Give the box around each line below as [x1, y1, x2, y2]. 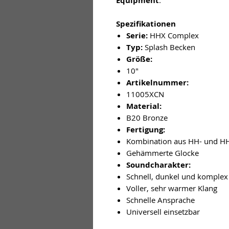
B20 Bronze [126, 112, 168, 123]
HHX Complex [148, 30, 199, 40]
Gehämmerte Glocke [126, 147, 199, 158]
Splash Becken [143, 41, 195, 52]
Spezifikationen [116, 18, 176, 29]
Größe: [126, 53, 152, 64]
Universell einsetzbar [126, 206, 200, 217]
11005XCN [126, 88, 164, 99]
